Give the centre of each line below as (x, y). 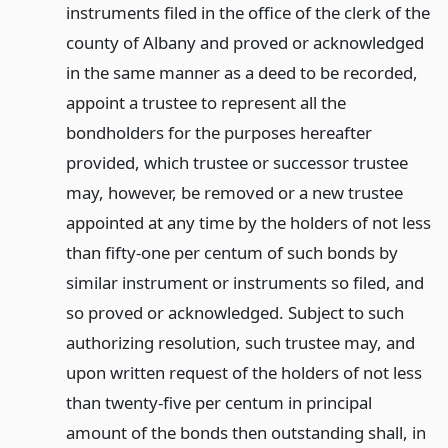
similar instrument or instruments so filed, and (244, 282)
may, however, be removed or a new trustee (234, 192)
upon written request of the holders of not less (243, 372)
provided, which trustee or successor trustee (236, 162)
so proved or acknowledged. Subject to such (234, 312)
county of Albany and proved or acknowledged (244, 42)
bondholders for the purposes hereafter (218, 132)
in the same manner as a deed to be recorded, (241, 72)
